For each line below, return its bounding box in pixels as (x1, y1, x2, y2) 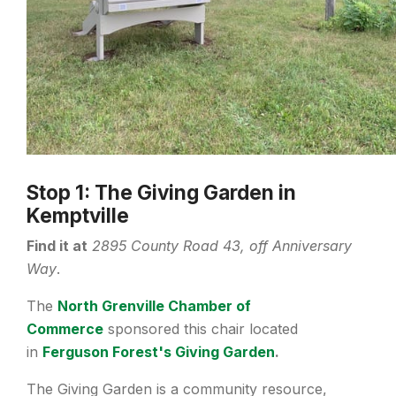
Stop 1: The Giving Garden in (27, 180, 296, 205)
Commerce (27, 320, 103, 339)
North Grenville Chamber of (57, 297, 251, 316)
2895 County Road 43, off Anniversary (92, 237, 352, 255)
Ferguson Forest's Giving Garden (42, 343, 275, 362)
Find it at (27, 237, 88, 255)
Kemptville (27, 203, 129, 228)
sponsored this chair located (103, 320, 298, 339)
